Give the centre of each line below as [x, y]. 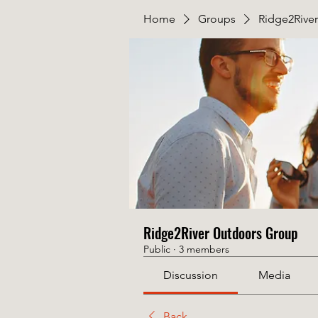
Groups [217, 19]
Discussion [191, 275]
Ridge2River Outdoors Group [221, 233]
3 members [204, 249]
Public [157, 249]
